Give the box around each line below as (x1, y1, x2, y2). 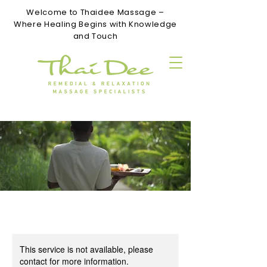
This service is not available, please (20, 243, 153, 255)
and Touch (73, 30, 118, 42)
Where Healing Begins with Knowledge (14, 18, 177, 30)
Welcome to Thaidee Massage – (26, 7, 164, 18)
